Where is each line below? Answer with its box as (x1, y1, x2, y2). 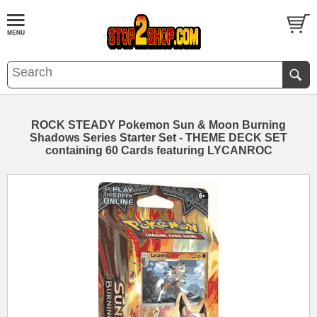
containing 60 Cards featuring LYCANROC (45, 144, 272, 156)
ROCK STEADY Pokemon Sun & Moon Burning (31, 119, 286, 131)
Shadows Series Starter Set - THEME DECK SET (30, 132, 287, 144)
